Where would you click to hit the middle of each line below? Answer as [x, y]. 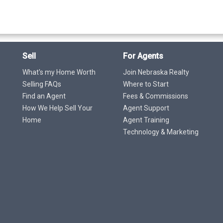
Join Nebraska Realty [156, 72]
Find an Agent [44, 96]
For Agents [143, 56]
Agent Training [146, 120]
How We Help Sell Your [57, 108]
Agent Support [146, 108]
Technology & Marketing [161, 132]
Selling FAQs [42, 84]
